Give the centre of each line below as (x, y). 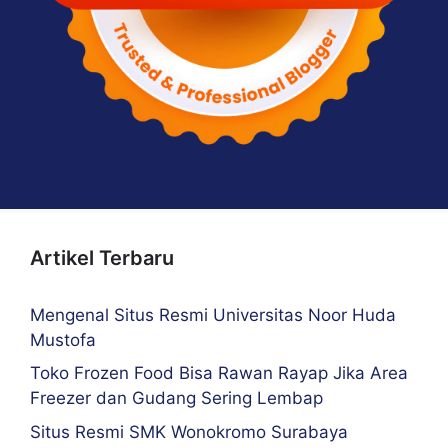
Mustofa (63, 339)
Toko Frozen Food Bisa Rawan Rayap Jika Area (219, 373)
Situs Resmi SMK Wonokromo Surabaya (189, 431)
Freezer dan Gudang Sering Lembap (176, 398)
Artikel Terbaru (102, 257)
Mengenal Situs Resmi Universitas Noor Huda (213, 314)
